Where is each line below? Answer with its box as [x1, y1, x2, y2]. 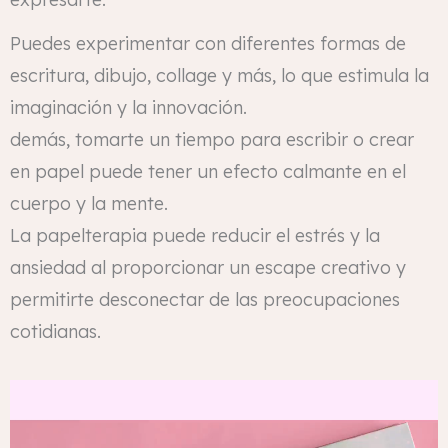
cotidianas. [10, 319, 101, 343]
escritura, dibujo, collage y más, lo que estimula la [10, 63, 429, 87]
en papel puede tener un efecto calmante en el [10, 159, 406, 183]
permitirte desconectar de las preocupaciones [10, 287, 400, 311]
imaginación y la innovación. [10, 95, 247, 119]
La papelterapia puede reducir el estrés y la [10, 223, 380, 247]
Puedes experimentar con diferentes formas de [10, 31, 406, 55]
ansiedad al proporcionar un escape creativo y [10, 255, 406, 279]
